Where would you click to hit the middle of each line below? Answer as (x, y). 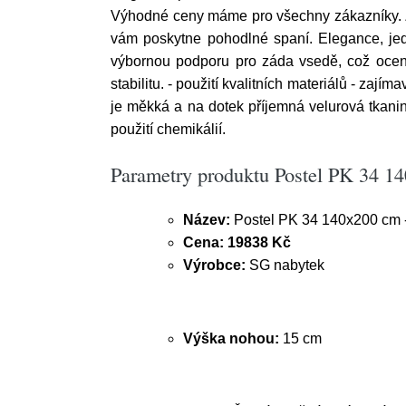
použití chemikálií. (172, 129)
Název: (207, 220)
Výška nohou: (231, 338)
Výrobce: (214, 265)
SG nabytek (285, 265)
